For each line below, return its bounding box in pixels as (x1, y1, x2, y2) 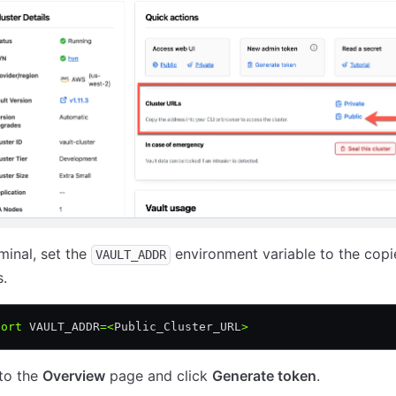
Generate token (212, 366, 316, 385)
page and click (105, 366, 212, 385)
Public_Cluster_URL (114, 319, 241, 333)
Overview (42, 366, 105, 385)
